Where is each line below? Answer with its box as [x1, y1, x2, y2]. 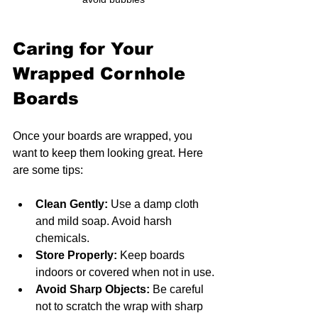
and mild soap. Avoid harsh [35, 214, 175, 227]
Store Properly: [35, 248, 117, 261]
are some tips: [13, 163, 83, 176]
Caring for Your [13, 38, 159, 58]
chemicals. [35, 231, 89, 244]
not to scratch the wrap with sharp [35, 300, 206, 312]
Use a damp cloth [108, 197, 202, 210]
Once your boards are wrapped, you [13, 129, 195, 142]
